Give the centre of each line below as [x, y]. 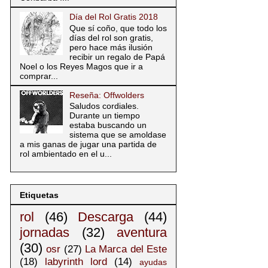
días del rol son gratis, [111, 37]
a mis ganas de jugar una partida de [88, 144]
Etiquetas [39, 195]
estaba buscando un [108, 125]
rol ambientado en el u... [66, 154]
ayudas [153, 262]
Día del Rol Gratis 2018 [113, 16]
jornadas [45, 232]
